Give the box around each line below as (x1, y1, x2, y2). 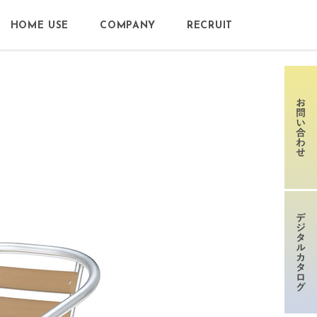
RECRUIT (187, 21, 233, 31)
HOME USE (10, 21, 69, 31)
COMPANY (100, 21, 156, 31)
